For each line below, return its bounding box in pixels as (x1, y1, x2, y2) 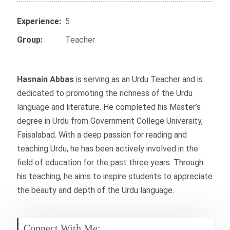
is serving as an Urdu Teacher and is (74, 74, 203, 84)
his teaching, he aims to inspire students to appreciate (17, 171, 213, 181)
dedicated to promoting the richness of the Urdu (17, 88, 193, 98)
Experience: (17, 16, 62, 27)
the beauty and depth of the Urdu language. (17, 185, 175, 195)
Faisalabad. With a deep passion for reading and (17, 130, 187, 140)
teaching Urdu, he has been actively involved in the (17, 144, 199, 154)
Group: (17, 35, 43, 45)
